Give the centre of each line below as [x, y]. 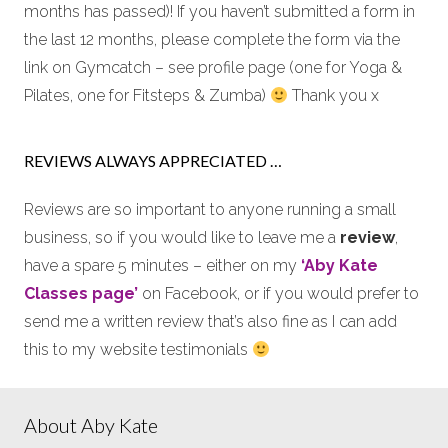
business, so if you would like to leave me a [182, 237]
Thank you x [334, 95]
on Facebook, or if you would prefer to [278, 293]
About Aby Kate [91, 425]
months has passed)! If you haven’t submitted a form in [219, 11]
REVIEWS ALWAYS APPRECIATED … [153, 160]
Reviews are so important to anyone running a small [210, 209]
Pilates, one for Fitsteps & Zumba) [147, 95]
